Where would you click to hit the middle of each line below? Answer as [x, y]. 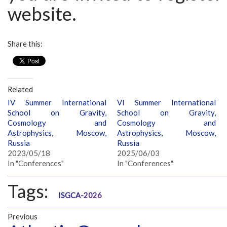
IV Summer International [57, 102]
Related [20, 90]
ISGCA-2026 [80, 195]
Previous [23, 217]
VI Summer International [167, 102]
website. [42, 14]
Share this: [25, 44]
